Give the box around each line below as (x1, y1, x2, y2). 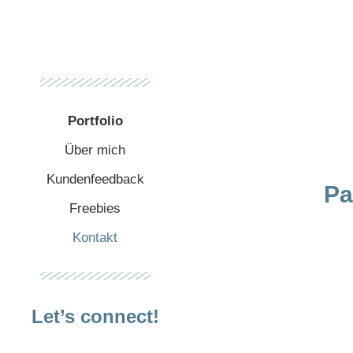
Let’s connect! (31, 306, 159, 328)
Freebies (69, 200, 121, 216)
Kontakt (72, 229, 118, 245)
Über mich (65, 142, 126, 158)
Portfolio (67, 113, 123, 128)
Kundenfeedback (46, 171, 144, 187)
